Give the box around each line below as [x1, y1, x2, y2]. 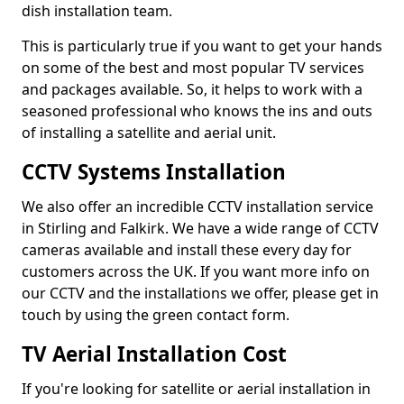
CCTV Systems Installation [22, 158, 286, 186]
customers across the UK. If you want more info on [22, 262, 370, 281]
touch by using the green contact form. [22, 305, 289, 325]
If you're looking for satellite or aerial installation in [22, 379, 371, 399]
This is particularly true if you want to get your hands [22, 36, 382, 56]
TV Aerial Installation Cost [22, 340, 287, 368]
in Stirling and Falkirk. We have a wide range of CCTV [22, 218, 379, 238]
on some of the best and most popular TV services [22, 58, 364, 78]
